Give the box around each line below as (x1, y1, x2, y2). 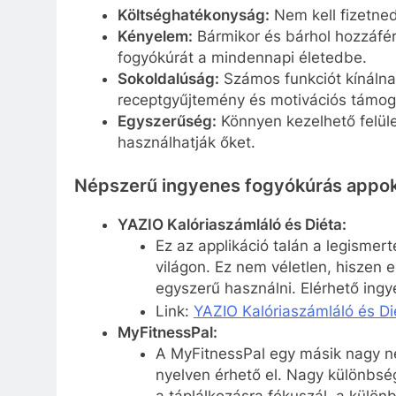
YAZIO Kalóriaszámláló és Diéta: (117, 216, 346, 234)
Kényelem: (117, 27, 193, 45)
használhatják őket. (117, 133, 255, 151)
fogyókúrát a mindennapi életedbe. (117, 48, 367, 66)
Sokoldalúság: (117, 69, 219, 88)
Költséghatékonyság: (117, 5, 270, 24)
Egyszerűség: (117, 111, 217, 130)
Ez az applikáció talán (155, 237, 313, 255)
